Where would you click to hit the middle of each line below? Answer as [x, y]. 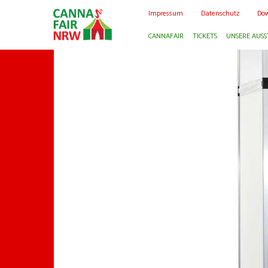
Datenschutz [220, 14]
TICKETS [205, 36]
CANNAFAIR [166, 36]
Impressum [165, 14]
